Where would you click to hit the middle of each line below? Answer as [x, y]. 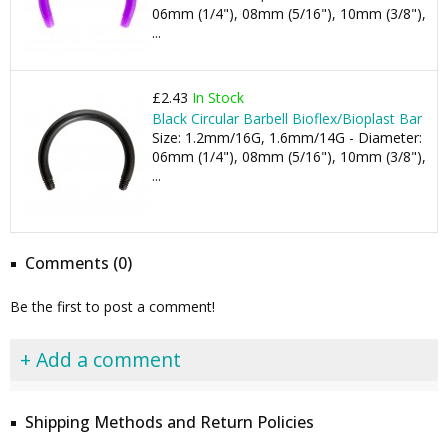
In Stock [218, 97]
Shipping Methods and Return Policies [169, 422]
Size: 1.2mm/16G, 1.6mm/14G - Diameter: [287, 137]
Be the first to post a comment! [112, 306]
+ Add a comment [100, 359]
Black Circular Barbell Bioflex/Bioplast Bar [287, 118]
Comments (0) [78, 263]
